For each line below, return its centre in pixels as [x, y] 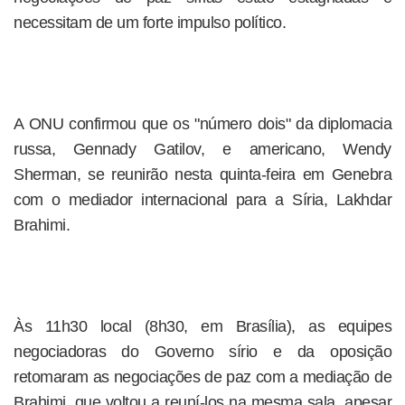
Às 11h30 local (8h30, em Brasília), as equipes [202, 326]
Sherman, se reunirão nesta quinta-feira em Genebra [202, 174]
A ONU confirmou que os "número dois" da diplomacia [202, 124]
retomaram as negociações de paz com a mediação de [202, 377]
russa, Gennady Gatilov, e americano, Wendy [202, 149]
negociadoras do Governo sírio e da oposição [202, 352]
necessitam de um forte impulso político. [150, 23]
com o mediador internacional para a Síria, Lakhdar [202, 200]
